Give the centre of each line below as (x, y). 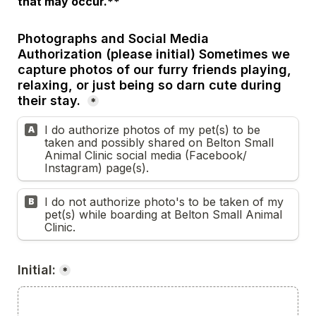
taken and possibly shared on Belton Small (159, 142)
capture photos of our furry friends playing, (154, 69)
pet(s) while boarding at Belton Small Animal (163, 214)
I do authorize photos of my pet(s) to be (152, 130)
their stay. (51, 101)
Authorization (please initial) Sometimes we (154, 54)
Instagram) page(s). (97, 168)
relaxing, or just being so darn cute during (150, 85)
